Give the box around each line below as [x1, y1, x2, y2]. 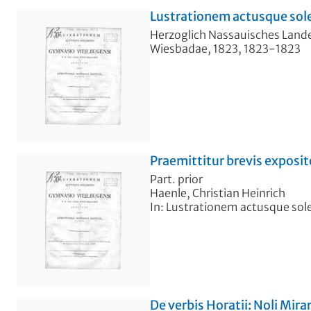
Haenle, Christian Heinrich [150, 185, 285, 200]
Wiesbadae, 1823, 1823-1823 [150, 41, 301, 56]
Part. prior [150, 171, 203, 186]
